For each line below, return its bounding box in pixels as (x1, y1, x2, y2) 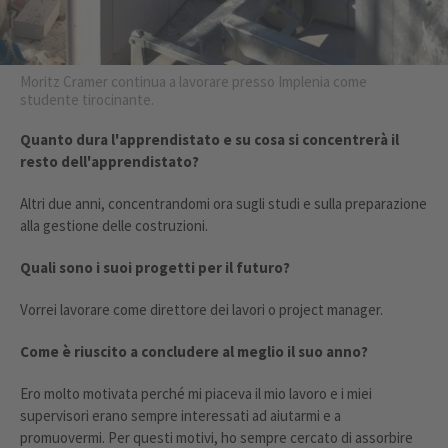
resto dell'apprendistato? (20, 152, 199, 172)
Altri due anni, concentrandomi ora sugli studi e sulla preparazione (20, 194, 427, 214)
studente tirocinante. (20, 90, 154, 110)
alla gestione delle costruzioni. (20, 216, 208, 236)
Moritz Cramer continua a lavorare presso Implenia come (20, 72, 367, 92)
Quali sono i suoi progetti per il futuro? (20, 258, 290, 278)
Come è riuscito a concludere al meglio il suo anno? (20, 342, 368, 362)
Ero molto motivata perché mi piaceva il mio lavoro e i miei (20, 384, 372, 404)
